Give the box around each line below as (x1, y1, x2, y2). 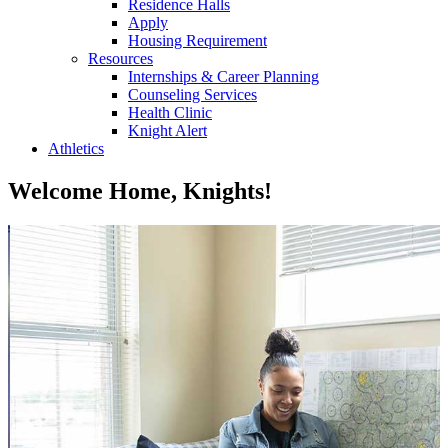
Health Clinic (128, 103, 212, 121)
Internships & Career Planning (128, 67, 319, 85)
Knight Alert (128, 121, 207, 139)
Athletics (48, 139, 104, 157)
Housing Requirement (128, 31, 267, 49)
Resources (88, 49, 153, 67)
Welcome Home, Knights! (8, 177, 272, 204)
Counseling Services (128, 85, 257, 103)
